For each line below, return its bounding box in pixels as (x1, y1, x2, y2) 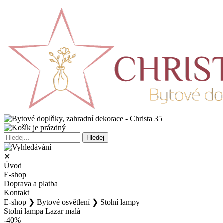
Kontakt (4, 188, 29, 197)
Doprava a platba (4, 179, 58, 188)
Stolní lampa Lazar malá (4, 207, 80, 215)
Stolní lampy (100, 198, 140, 206)
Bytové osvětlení (37, 198, 90, 206)
